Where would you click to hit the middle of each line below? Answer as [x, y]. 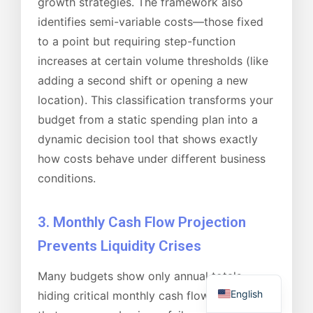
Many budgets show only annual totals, [141, 276]
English [247, 293]
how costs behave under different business [152, 158]
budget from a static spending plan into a [148, 119]
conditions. [67, 178]
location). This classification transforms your [155, 100]
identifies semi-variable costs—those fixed [151, 21]
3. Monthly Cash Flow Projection [142, 222]
